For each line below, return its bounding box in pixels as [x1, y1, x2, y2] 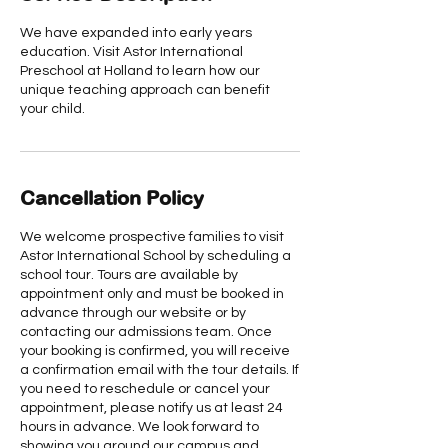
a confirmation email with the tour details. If [20, 363, 299, 377]
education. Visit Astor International [20, 45, 243, 59]
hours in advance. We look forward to [20, 420, 259, 434]
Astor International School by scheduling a [20, 249, 291, 263]
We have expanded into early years [20, 26, 252, 40]
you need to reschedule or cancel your [20, 382, 270, 396]
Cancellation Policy [20, 186, 204, 209]
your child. [20, 102, 85, 116]
